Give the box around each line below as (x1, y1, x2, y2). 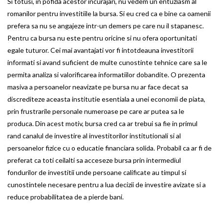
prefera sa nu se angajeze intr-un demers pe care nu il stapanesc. (7, 21, 204, 30)
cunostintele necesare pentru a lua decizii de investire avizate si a (7, 180, 206, 189)
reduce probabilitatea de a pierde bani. (7, 192, 124, 201)
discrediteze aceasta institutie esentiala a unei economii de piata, (7, 94, 205, 103)
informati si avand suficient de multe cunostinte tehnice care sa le (7, 58, 207, 66)
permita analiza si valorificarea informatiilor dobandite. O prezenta (7, 70, 205, 79)
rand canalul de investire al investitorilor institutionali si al (7, 131, 181, 140)
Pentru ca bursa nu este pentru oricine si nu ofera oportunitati (7, 33, 197, 42)
